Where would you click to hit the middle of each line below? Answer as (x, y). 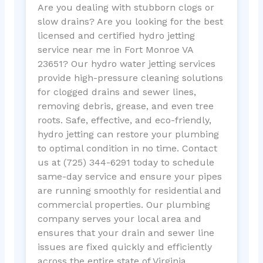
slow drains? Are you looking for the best (130, 21)
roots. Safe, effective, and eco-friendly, (124, 120)
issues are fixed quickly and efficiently (124, 247)
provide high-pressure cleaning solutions (130, 77)
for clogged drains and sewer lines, (117, 92)
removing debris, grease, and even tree (125, 106)
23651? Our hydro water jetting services (126, 63)
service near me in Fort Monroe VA (115, 49)
